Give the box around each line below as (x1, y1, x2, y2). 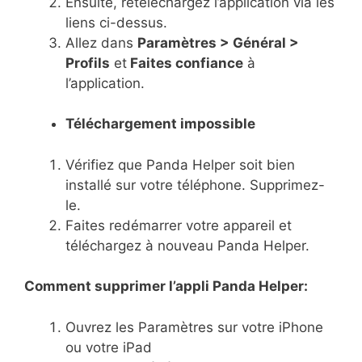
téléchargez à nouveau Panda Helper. (65, 237, 309, 254)
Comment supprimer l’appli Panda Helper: (24, 278, 308, 295)
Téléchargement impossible (65, 116, 255, 133)
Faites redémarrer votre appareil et (65, 217, 292, 234)
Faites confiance (127, 54, 243, 71)
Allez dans (65, 34, 137, 51)
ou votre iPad (65, 339, 152, 356)
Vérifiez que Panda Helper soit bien (65, 156, 295, 173)
